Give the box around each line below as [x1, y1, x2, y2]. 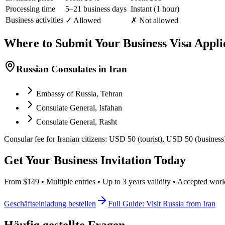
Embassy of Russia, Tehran [36, 89, 123, 98]
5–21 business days [65, 5, 127, 14]
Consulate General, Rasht [36, 118, 117, 126]
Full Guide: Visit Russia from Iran [108, 199, 215, 208]
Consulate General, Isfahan [36, 103, 122, 112]
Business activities [6, 16, 63, 25]
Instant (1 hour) [131, 5, 179, 14]
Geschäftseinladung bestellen [4, 199, 96, 208]
